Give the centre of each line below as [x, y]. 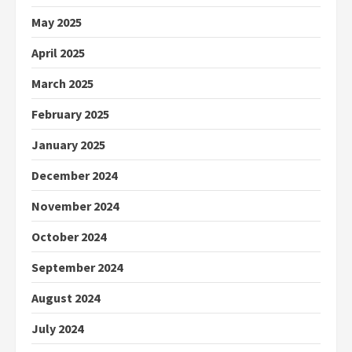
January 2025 [68, 145]
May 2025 [57, 22]
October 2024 [69, 237]
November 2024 [75, 206]
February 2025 [70, 114]
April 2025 [58, 53]
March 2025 [62, 84]
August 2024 [66, 298]
